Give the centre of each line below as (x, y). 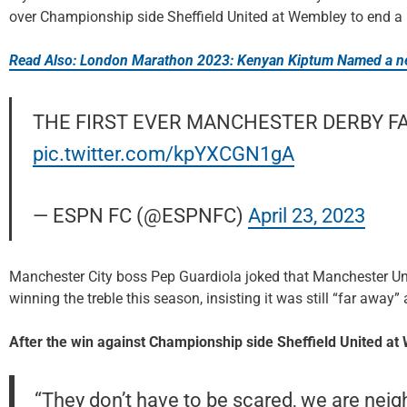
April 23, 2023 (306, 216)
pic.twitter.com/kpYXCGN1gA (163, 153)
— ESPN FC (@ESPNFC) (140, 216)
